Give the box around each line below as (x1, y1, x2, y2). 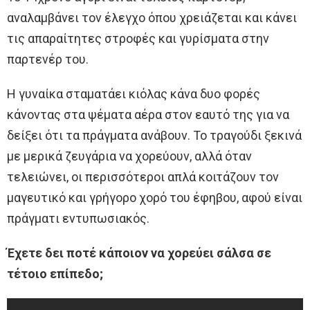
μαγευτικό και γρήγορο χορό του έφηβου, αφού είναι (7, 190, 302, 205)
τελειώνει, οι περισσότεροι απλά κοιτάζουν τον (7, 169, 279, 184)
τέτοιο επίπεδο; (7, 266, 103, 281)
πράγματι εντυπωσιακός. (7, 210, 149, 226)
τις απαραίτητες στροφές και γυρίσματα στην (7, 30, 269, 46)
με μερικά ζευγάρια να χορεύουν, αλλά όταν (7, 148, 252, 163)
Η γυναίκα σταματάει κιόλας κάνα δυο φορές (7, 86, 260, 101)
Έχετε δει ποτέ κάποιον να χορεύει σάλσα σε (7, 245, 271, 260)
